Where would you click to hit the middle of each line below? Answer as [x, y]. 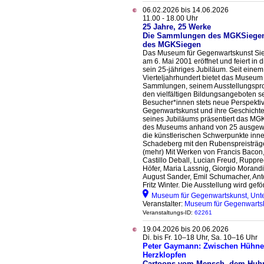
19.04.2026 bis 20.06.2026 [186, 229]
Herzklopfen [164, 255]
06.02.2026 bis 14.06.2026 [186, 10]
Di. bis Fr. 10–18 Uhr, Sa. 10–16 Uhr [200, 237]
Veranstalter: [164, 204]
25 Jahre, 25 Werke [177, 27]
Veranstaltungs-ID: [169, 212]
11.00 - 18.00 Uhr [170, 18]
